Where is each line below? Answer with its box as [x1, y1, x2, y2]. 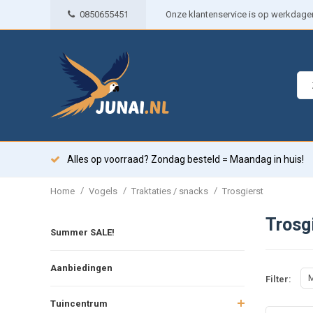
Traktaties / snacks [131, 185, 208, 196]
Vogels [89, 185, 117, 196]
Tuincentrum [50, 298, 108, 309]
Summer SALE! [50, 226, 115, 238]
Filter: [265, 274, 291, 285]
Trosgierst [222, 185, 263, 196]
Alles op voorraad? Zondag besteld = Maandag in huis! [67, 154, 304, 165]
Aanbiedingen [50, 262, 112, 273]
